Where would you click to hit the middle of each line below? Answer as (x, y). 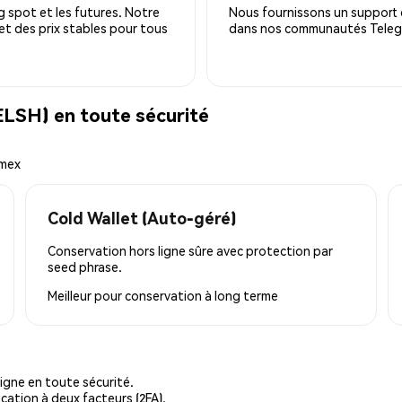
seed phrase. (85, 266)
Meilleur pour (86, 295)
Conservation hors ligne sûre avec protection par (190, 250)
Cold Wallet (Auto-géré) (142, 217)
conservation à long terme (201, 295)
